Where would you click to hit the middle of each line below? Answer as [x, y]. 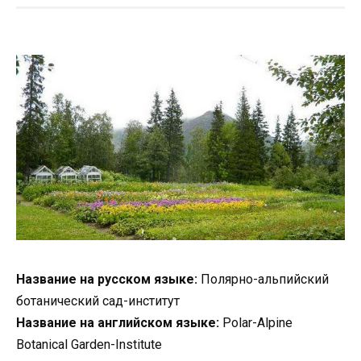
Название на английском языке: [118, 322]
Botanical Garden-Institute [89, 344]
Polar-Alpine [256, 322]
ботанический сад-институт [98, 301]
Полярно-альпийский [263, 279]
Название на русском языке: [107, 279]
